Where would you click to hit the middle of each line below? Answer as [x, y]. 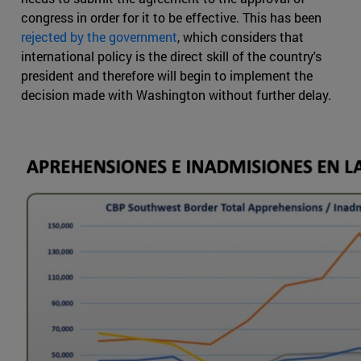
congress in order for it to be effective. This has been [171, 18]
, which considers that [241, 37]
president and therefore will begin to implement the [167, 76]
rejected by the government [99, 37]
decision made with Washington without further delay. [176, 95]
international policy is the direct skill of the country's [171, 56]
